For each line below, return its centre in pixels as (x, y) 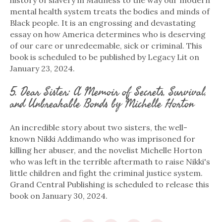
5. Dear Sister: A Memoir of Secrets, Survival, (108, 92)
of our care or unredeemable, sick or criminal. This (106, 45)
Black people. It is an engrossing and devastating (103, 23)
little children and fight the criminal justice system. (106, 173)
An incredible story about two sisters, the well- (99, 127)
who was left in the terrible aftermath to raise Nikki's (110, 161)
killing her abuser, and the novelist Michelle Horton (106, 150)
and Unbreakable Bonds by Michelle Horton (102, 104)
